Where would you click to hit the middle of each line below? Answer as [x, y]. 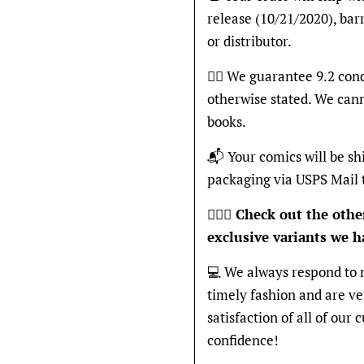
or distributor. [249, 41]
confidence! [243, 340]
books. [227, 121]
